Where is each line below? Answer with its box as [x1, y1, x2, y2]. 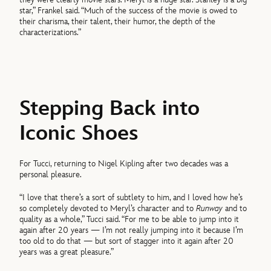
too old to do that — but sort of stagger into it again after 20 [19, 236, 234, 247]
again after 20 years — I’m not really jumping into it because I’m [19, 225, 244, 236]
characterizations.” [19, 27, 82, 38]
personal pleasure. [19, 169, 82, 180]
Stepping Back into [19, 96, 200, 122]
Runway [196, 203, 223, 214]
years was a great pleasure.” [19, 247, 114, 258]
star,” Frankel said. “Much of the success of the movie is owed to [19, 5, 238, 16]
